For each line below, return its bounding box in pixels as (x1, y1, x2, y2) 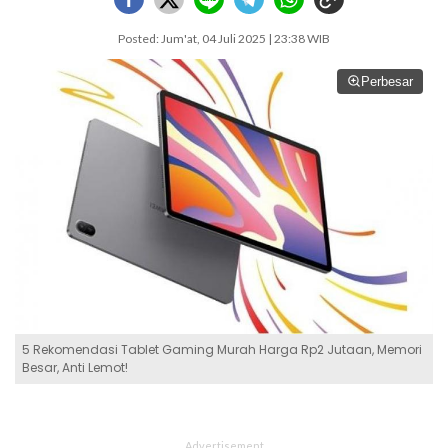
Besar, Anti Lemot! (22, 358, 128, 376)
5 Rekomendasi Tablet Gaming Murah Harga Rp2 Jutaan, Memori (22, 340, 422, 358)
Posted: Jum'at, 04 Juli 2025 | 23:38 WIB (118, 31, 330, 46)
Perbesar (361, 74, 413, 89)
